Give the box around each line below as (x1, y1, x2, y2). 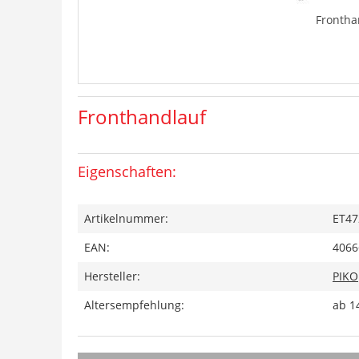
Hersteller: (84, 268, 140, 284)
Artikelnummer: (84, 211, 168, 226)
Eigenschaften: (78, 162, 176, 181)
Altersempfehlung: (84, 297, 184, 313)
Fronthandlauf (78, 103, 206, 130)
